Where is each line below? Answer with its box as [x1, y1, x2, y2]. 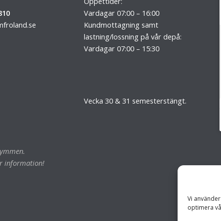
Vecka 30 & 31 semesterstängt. [83, 96, 186, 106]
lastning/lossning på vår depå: [83, 31, 182, 41]
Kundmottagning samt [83, 19, 158, 30]
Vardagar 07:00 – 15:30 [83, 43, 159, 53]
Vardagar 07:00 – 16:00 [83, 7, 159, 18]
